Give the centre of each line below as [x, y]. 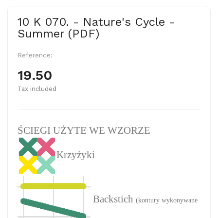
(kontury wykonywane [167, 200]
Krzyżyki [76, 155]
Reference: [35, 55]
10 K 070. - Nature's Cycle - [96, 22]
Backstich [112, 199]
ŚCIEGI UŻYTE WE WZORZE [84, 130]
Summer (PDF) [58, 34]
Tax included [37, 89]
